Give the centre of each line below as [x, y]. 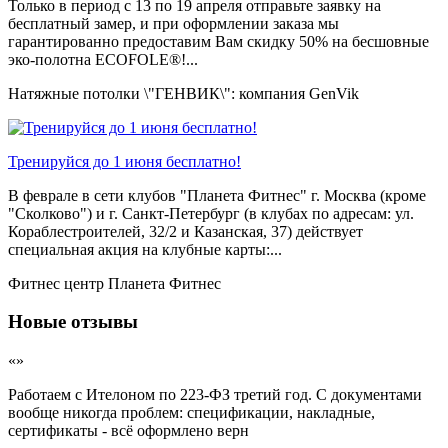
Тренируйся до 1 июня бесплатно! [124, 161]
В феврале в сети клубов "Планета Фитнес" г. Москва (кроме [217, 195]
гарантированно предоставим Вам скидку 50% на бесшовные [218, 41]
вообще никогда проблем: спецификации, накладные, [191, 412]
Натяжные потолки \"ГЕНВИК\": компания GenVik [183, 93]
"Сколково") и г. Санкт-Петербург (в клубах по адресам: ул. [211, 213]
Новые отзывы [73, 322]
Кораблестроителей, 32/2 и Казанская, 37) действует [185, 231]
